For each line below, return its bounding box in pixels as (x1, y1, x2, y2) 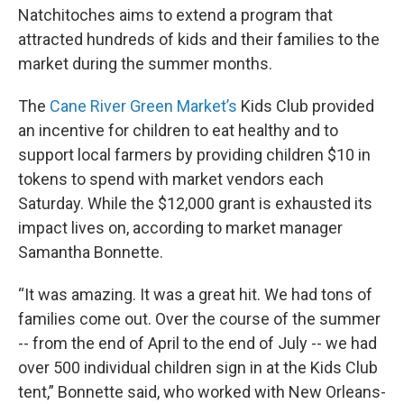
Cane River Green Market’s (50, 96, 241, 115)
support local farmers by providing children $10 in (18, 144, 371, 164)
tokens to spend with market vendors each (18, 169, 324, 188)
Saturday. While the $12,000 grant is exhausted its (18, 193, 372, 213)
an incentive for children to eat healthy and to (18, 120, 338, 140)
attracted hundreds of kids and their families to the (18, 29, 380, 49)
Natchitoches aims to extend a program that (18, 5, 333, 24)
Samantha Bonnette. (18, 242, 163, 262)
